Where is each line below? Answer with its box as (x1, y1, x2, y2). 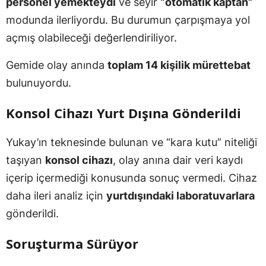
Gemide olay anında (6, 58, 107, 71)
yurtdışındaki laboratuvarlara (106, 189, 255, 202)
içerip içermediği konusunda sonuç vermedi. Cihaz (6, 171, 257, 184)
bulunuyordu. (6, 76, 71, 89)
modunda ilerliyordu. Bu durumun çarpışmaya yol (6, 13, 250, 26)
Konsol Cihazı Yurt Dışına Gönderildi (6, 103, 241, 122)
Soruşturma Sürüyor (6, 234, 138, 252)
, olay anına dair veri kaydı (113, 153, 243, 166)
